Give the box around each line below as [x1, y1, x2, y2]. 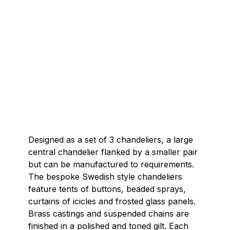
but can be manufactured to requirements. [28, 159, 194, 169]
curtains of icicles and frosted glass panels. [28, 196, 196, 206]
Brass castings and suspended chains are [28, 208, 189, 219]
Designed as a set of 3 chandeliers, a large [28, 135, 193, 145]
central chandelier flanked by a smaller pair [28, 147, 198, 157]
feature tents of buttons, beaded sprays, [28, 184, 186, 194]
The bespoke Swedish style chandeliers [28, 171, 182, 182]
